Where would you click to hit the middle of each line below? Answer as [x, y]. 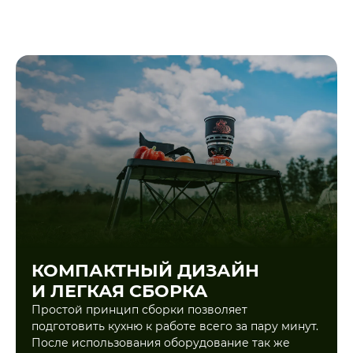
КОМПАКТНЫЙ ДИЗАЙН [145, 271]
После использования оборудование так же [161, 343]
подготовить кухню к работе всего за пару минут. [175, 327]
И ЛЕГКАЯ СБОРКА [120, 292]
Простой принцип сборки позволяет [139, 310]
